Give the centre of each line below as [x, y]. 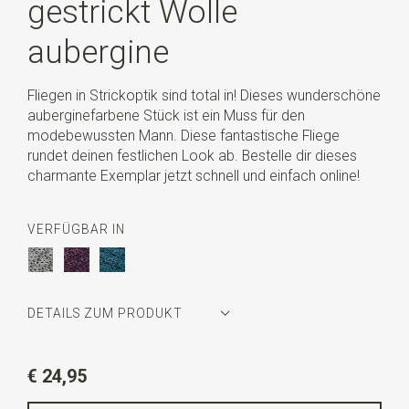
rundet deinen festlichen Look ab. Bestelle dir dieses [192, 155]
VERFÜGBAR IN [76, 230]
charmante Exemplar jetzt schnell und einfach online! [193, 175]
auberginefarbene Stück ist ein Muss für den [166, 115]
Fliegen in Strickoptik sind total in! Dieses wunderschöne [204, 95]
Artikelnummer [77, 358]
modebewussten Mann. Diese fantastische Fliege [183, 135]
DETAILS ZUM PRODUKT [105, 313]
